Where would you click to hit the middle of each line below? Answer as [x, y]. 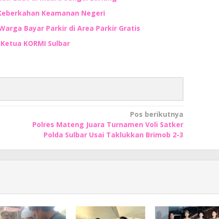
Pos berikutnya [156, 114]
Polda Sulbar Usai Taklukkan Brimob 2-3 [113, 134]
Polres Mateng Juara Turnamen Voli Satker [108, 124]
